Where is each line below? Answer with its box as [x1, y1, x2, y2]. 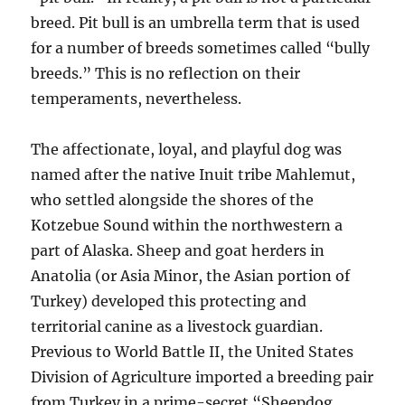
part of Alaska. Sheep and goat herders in [31, 241, 325, 260]
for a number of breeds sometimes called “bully [31, 39, 371, 58]
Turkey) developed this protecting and [31, 292, 307, 311]
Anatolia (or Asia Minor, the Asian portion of [31, 267, 351, 286]
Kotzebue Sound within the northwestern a [31, 216, 344, 235]
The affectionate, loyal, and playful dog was [31, 140, 343, 159]
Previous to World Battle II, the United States [31, 343, 354, 362]
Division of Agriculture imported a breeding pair [31, 368, 374, 387]
